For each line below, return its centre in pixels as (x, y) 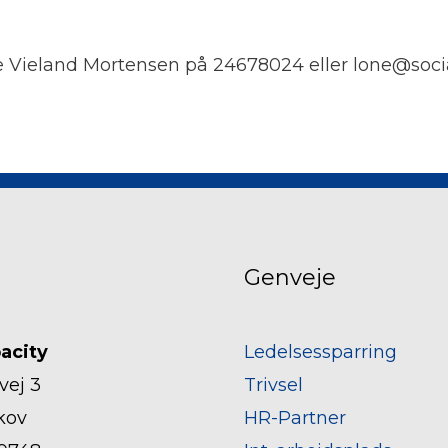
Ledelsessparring (320, 352)
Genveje (290, 277)
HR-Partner (295, 418)
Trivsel (273, 385)
